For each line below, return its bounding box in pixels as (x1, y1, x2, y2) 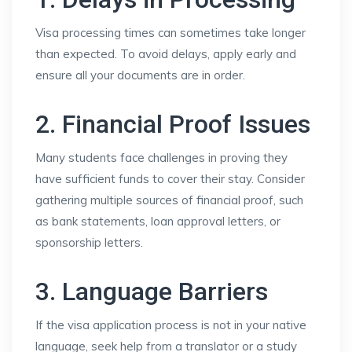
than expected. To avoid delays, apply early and (35, 46, 296, 61)
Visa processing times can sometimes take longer (35, 25, 306, 40)
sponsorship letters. (35, 235, 143, 250)
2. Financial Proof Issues (35, 109, 310, 139)
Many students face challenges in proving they (35, 150, 288, 165)
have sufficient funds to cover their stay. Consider (35, 171, 305, 186)
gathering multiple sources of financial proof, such (35, 192, 303, 207)
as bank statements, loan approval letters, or (35, 214, 280, 229)
